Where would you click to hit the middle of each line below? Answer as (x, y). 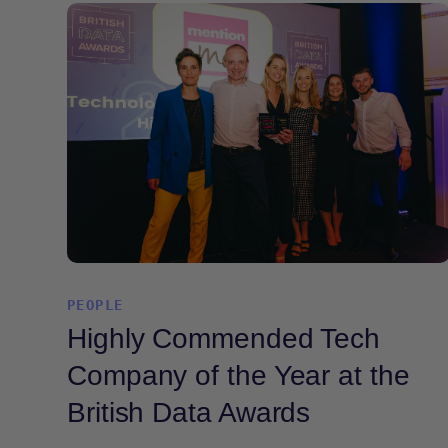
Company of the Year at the (238, 375)
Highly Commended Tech (224, 338)
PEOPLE (95, 305)
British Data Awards (189, 412)
